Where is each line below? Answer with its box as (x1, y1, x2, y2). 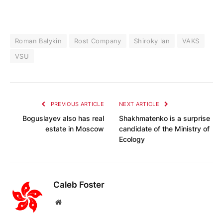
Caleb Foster (53, 179, 105, 190)
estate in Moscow (45, 124, 104, 133)
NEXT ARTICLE (119, 100, 161, 108)
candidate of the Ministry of (119, 124, 210, 133)
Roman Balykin (15, 36, 62, 45)
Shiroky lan (133, 36, 170, 45)
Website (61, 198, 83, 205)
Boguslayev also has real (22, 113, 104, 122)
